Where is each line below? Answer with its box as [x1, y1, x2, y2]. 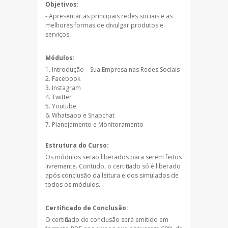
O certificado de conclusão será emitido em [45, 215, 168, 224]
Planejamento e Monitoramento [52, 120, 144, 129]
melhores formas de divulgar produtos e [45, 20, 163, 30]
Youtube [52, 101, 76, 110]
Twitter [52, 92, 72, 101]
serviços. [45, 30, 71, 39]
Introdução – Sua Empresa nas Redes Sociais [52, 65, 180, 74]
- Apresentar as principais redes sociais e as [45, 11, 173, 20]
